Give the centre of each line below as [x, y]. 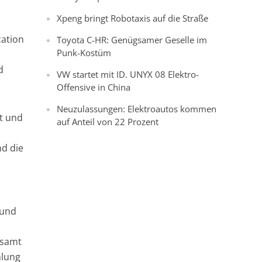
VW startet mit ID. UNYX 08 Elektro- [128, 74]
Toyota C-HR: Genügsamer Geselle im [132, 40]
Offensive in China [94, 87]
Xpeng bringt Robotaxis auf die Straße [133, 18]
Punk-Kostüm [84, 53]
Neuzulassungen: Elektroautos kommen [137, 109]
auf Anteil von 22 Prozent [108, 122]
